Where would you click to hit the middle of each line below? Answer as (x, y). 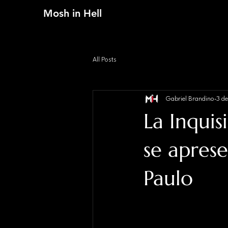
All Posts (105, 60)
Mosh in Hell (73, 13)
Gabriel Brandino (190, 99)
